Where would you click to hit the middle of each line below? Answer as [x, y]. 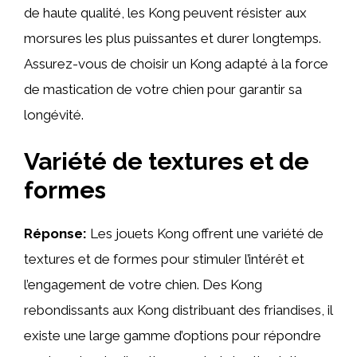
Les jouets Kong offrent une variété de [205, 233]
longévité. [54, 114]
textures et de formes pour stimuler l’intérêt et [164, 259]
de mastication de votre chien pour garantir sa [163, 89]
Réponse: [55, 233]
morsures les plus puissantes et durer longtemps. [173, 38]
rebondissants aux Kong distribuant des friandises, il [178, 310]
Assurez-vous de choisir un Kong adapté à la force [176, 63]
